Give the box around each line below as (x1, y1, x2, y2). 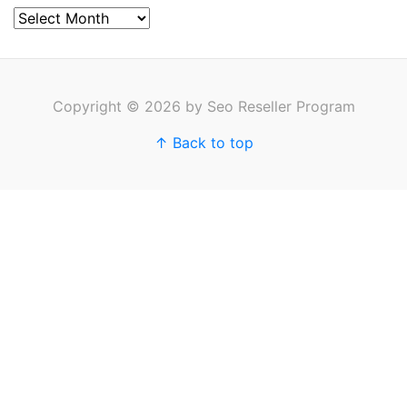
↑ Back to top (154, 134, 253, 152)
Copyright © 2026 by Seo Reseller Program (52, 97, 355, 115)
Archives (13, 8, 72, 26)
